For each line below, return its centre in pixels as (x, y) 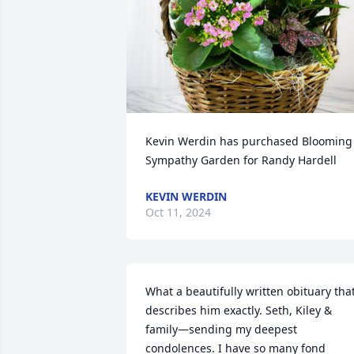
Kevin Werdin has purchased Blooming (249, 141)
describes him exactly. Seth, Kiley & (239, 310)
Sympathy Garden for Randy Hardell (241, 160)
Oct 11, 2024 (178, 212)
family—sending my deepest (221, 329)
